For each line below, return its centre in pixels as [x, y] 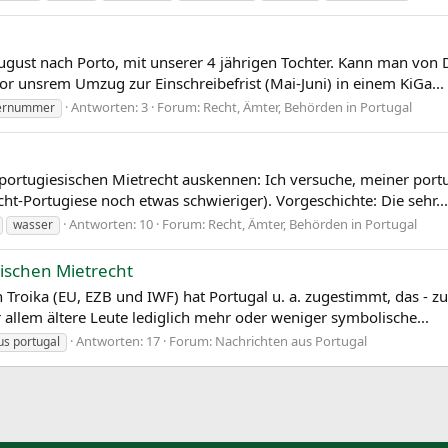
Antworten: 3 [109, 106]
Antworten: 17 [118, 340]
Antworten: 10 [111, 223]
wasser [33, 224]
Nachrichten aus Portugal [291, 340]
